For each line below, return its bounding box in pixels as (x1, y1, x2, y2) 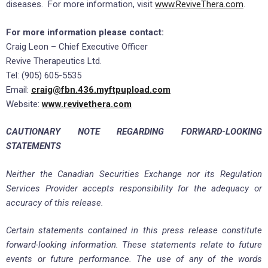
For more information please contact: (6, 26, 164, 38)
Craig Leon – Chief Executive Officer (6, 41, 148, 52)
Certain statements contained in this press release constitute (6, 225, 262, 236)
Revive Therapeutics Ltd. (6, 55, 102, 66)
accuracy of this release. (6, 197, 103, 208)
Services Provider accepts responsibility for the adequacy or (6, 182, 262, 194)
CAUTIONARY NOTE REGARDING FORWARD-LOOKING (6, 126, 262, 138)
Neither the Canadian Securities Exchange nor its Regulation (6, 168, 262, 179)
